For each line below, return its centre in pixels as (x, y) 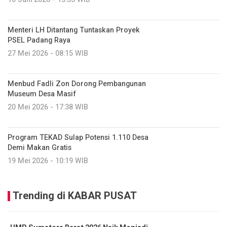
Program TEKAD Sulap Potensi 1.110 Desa (78, 137)
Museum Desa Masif (42, 94)
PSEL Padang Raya (39, 40)
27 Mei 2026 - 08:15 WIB (48, 53)
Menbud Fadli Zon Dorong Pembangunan (77, 84)
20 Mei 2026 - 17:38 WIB (48, 107)
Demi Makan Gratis (40, 147)
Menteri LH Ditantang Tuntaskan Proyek (74, 30)
